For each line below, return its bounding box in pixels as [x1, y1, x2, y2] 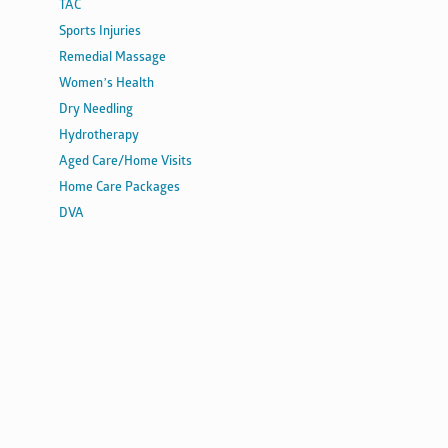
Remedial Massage [59, 51, 167, 65]
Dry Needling [59, 103, 134, 117]
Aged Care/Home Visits [59, 155, 193, 169]
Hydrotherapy [59, 129, 140, 143]
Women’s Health [59, 77, 155, 91]
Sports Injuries [59, 25, 142, 39]
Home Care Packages [59, 181, 181, 195]
